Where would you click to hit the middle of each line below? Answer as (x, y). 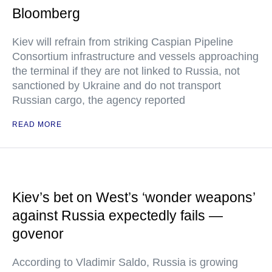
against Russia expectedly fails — (117, 216)
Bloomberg (46, 13)
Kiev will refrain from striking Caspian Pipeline (123, 42)
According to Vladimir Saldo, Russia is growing (125, 262)
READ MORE (37, 124)
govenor (38, 234)
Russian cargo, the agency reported (99, 100)
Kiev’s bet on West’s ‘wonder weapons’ (134, 197)
